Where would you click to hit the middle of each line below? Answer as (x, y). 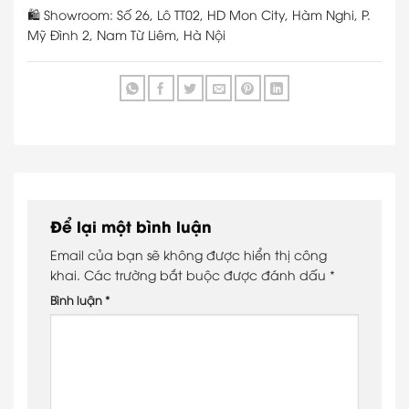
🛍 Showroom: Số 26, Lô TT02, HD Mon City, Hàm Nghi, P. (199, 15)
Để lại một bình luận (133, 225)
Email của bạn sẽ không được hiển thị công (189, 255)
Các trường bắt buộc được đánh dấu (207, 275)
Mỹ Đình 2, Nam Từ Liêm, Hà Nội (126, 35)
